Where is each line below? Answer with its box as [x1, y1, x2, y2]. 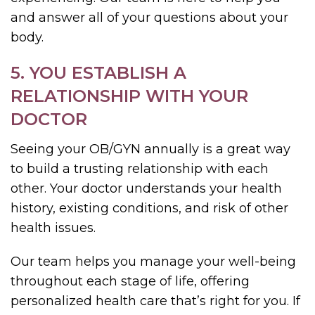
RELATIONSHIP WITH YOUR [11, 85, 248, 106]
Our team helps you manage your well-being [11, 253, 296, 269]
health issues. [11, 219, 96, 236]
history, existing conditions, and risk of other [11, 200, 288, 216]
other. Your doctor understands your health [11, 180, 282, 196]
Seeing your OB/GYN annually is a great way [11, 141, 290, 157]
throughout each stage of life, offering [11, 273, 250, 289]
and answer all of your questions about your [11, 9, 288, 25]
